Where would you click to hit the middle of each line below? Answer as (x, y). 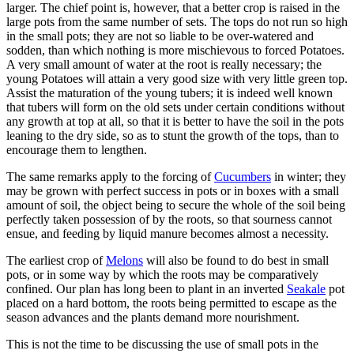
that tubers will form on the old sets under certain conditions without (175, 107)
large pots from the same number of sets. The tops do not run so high (177, 21)
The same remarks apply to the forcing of (110, 176)
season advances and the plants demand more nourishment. (153, 317)
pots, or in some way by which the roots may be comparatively (162, 274)
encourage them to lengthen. (77, 149)
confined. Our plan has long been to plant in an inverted (147, 288)
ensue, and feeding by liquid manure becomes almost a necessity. (168, 233)
